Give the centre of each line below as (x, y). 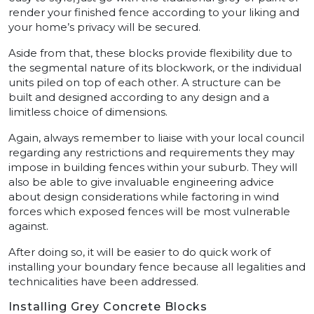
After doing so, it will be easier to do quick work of (139, 252)
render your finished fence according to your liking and (154, 12)
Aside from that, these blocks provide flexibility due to (150, 53)
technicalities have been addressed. (103, 281)
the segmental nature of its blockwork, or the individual (155, 67)
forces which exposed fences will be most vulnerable (149, 211)
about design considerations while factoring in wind (144, 196)
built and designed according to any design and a (139, 97)
